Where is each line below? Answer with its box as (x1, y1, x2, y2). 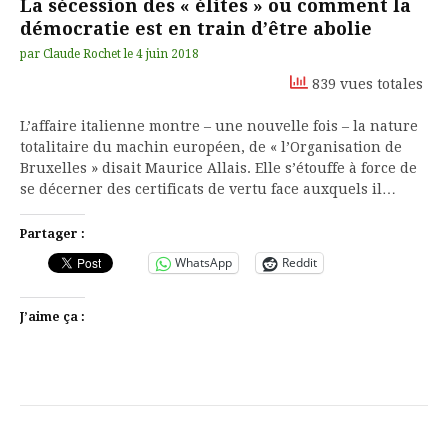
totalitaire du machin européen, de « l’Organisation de (20, 138, 402, 155)
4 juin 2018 (136, 46, 199, 61)
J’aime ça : (20, 309, 85, 324)
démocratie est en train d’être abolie (20, 17, 372, 39)
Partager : (20, 226, 85, 241)
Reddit (282, 254, 317, 272)
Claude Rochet (43, 46, 121, 61)
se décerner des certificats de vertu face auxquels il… (20, 180, 396, 197)
